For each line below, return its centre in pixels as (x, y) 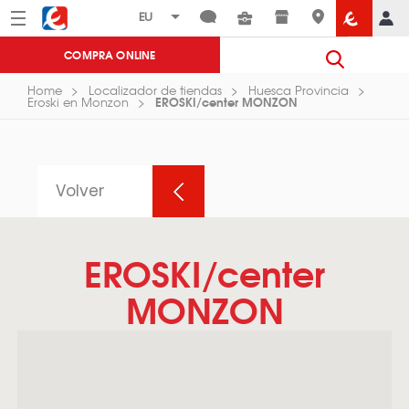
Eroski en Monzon (78, 102)
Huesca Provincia (298, 90)
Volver (80, 191)
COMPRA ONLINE (110, 54)
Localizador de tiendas (155, 90)
